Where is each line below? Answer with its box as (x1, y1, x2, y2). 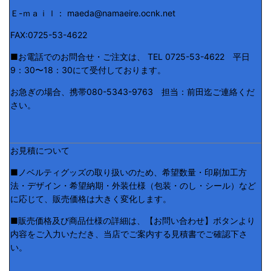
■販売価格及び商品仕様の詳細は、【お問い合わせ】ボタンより (10, 215, 255, 226)
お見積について (10, 145, 70, 155)
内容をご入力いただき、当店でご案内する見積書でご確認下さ (10, 228, 247, 239)
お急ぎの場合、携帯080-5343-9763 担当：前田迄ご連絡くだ (10, 86, 255, 97)
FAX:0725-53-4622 (10, 29, 87, 40)
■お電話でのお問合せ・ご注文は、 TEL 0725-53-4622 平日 (10, 51, 250, 62)
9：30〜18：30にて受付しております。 (10, 64, 166, 75)
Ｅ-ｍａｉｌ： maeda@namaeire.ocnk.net (10, 7, 175, 18)
